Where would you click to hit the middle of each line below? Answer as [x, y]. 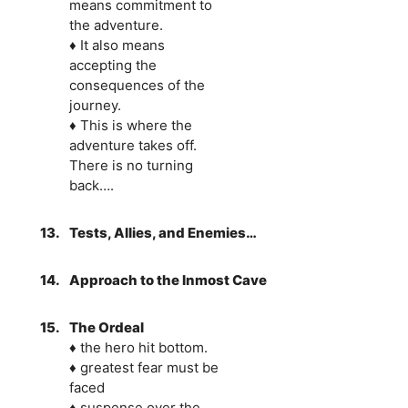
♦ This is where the [130, 125]
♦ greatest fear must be [143, 367]
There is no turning [131, 165]
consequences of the [137, 85]
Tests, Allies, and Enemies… [163, 232]
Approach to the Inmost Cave [168, 280]
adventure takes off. [133, 145]
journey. [95, 105]
